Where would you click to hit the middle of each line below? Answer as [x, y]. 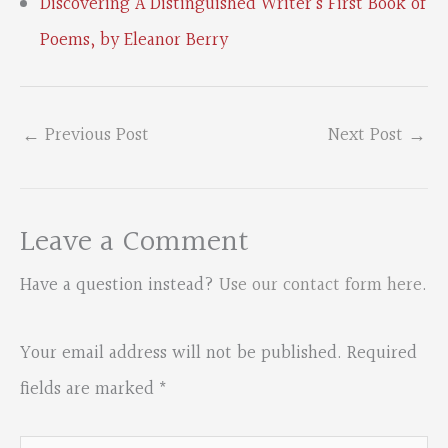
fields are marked [89, 390]
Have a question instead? [119, 286]
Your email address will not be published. [181, 354]
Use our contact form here [320, 286]
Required [382, 354]
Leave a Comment [134, 243]
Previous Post [94, 136]
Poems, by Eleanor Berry [134, 40]
